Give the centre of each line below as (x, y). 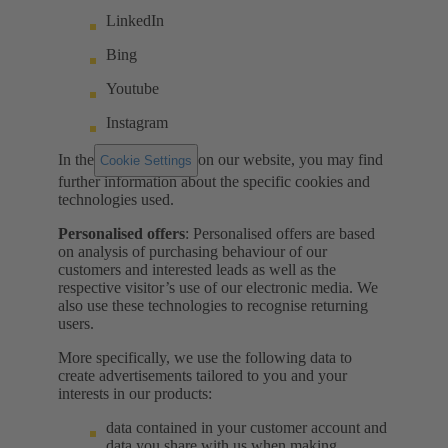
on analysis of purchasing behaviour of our (192, 251)
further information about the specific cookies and (214, 181)
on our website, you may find (288, 159)
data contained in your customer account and (246, 427)
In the (78, 159)
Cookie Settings (146, 160)
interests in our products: (135, 393)
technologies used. (116, 199)
